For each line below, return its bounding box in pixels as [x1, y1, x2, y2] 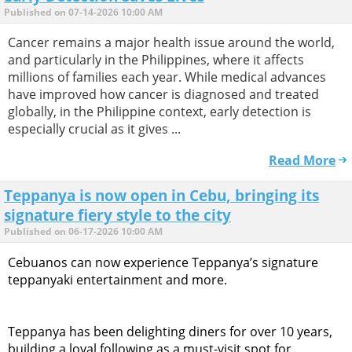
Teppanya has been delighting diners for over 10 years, [8, 322, 332, 340]
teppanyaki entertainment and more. [8, 270, 227, 288]
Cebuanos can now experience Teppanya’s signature [8, 253, 318, 271]
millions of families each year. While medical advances [8, 68, 326, 86]
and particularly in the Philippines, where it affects [8, 51, 304, 69]
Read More [269, 152, 335, 170]
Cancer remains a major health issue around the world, [8, 34, 335, 52]
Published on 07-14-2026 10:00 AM [4, 5, 163, 20]
